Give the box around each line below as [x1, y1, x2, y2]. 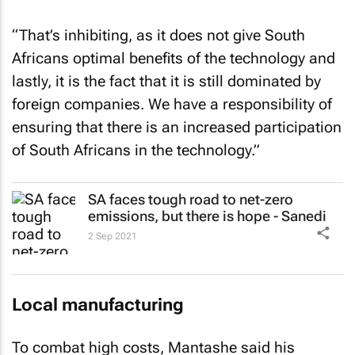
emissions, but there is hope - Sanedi [88, 207, 326, 224]
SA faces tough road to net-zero [88, 190, 293, 208]
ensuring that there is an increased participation [12, 118, 342, 136]
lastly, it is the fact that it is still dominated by [12, 72, 321, 90]
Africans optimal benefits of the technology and [12, 49, 335, 67]
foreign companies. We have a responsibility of [12, 95, 332, 113]
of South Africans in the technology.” [12, 141, 260, 159]
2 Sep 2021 [88, 230, 137, 242]
